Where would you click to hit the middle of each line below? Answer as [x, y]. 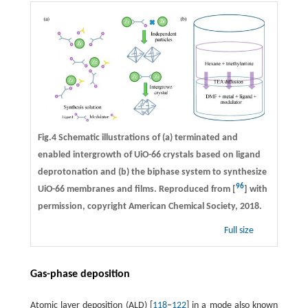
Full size [240, 231]
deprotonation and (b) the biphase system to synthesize [152, 173]
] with [255, 190]
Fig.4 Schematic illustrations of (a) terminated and [137, 138]
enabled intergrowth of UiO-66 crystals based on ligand [149, 155]
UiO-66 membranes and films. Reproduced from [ [136, 190]
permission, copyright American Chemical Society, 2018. [150, 207]
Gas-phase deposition [80, 275]
